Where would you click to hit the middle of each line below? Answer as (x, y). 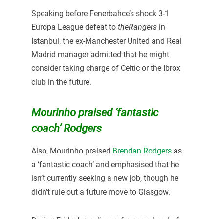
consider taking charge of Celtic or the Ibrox (106, 68)
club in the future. (61, 82)
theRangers (137, 27)
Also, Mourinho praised (72, 151)
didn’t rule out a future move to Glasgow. (100, 192)
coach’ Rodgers (66, 128)
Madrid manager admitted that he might (100, 55)
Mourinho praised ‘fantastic (95, 113)
